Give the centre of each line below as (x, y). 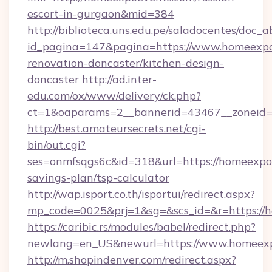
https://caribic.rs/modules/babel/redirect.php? (141, 227)
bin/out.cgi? (56, 145)
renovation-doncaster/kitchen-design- (126, 63)
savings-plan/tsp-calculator (98, 178)
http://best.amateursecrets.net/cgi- (117, 128)
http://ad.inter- (119, 79)
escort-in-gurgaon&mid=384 (101, 14)
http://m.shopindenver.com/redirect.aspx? (132, 260)
